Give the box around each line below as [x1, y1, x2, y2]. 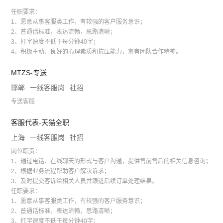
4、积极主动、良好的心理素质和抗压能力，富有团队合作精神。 [11, 48, 182, 56]
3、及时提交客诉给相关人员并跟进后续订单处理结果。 [11, 178, 158, 185]
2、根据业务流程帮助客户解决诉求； [11, 168, 111, 175]
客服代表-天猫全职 [11, 118, 70, 127]
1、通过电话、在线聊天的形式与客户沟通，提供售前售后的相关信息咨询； [11, 158, 212, 165]
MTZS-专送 [11, 69, 47, 77]
